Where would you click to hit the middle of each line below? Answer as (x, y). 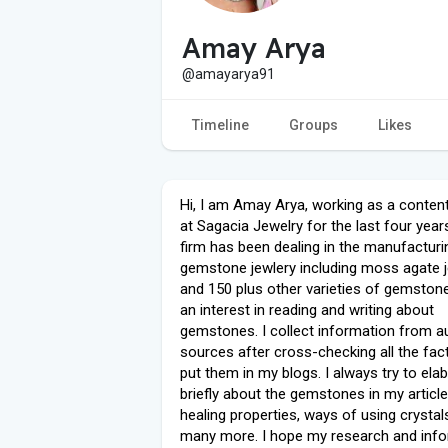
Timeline (220, 124)
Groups (313, 124)
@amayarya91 (228, 73)
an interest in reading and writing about (307, 309)
